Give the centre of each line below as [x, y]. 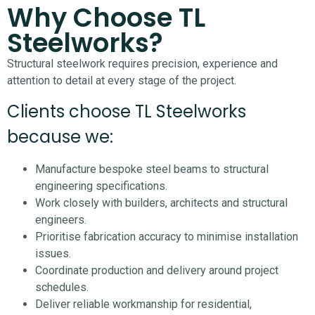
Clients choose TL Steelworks [127, 112]
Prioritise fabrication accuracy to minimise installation [167, 237]
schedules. [62, 288]
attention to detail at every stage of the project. [122, 80]
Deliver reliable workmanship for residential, [143, 304]
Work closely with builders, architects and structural [161, 203]
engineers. [61, 220]
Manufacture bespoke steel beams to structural [152, 169]
